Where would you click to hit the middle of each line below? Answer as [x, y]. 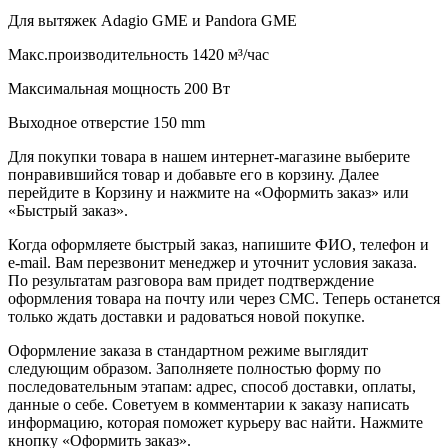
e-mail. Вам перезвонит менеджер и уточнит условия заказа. [212, 262]
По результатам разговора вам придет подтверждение [191, 280]
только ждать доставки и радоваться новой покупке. [186, 316]
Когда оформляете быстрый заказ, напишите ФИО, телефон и [218, 244]
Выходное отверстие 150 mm [106, 122]
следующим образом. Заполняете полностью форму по [194, 368]
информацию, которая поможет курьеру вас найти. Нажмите [215, 422]
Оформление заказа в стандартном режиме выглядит [188, 350]
